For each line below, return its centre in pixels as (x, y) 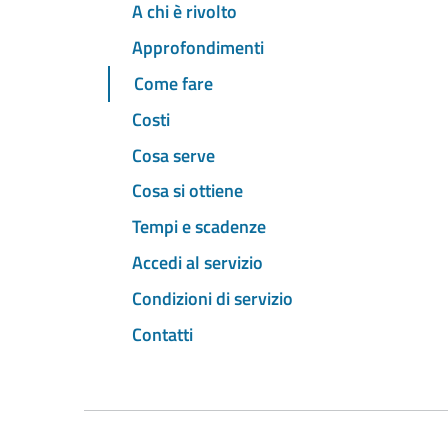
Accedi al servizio (197, 262)
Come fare (173, 84)
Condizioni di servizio (212, 298)
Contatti (162, 334)
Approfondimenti (198, 48)
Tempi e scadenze (199, 227)
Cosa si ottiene (187, 191)
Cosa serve (173, 155)
